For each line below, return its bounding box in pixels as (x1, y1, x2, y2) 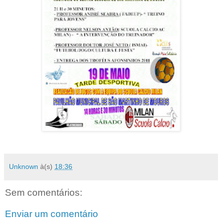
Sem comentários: (5, 187, 82, 198)
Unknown (9, 162, 38, 170)
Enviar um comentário (5, 209, 98, 220)
